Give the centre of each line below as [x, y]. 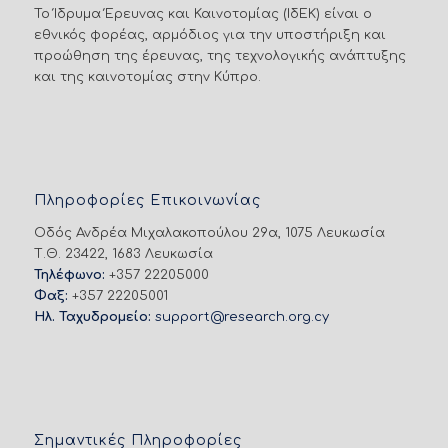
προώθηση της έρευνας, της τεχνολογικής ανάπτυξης [219, 55]
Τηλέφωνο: [69, 274]
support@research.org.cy [241, 316]
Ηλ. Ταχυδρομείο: [92, 316]
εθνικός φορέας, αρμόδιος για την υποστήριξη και [209, 34]
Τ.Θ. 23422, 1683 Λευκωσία [123, 253]
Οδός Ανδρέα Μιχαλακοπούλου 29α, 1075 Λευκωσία [209, 232]
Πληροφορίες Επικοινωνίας [147, 201]
